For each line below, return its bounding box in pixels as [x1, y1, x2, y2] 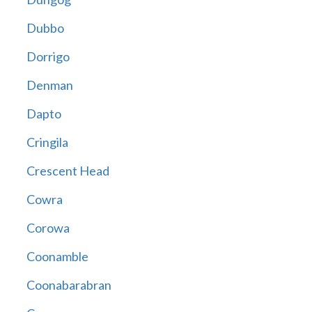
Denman [26, 77, 73, 93]
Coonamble [26, 249, 88, 265]
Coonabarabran [26, 277, 111, 293]
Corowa [26, 220, 70, 236]
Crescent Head [26, 163, 109, 179]
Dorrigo [26, 49, 70, 65]
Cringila [26, 134, 68, 150]
